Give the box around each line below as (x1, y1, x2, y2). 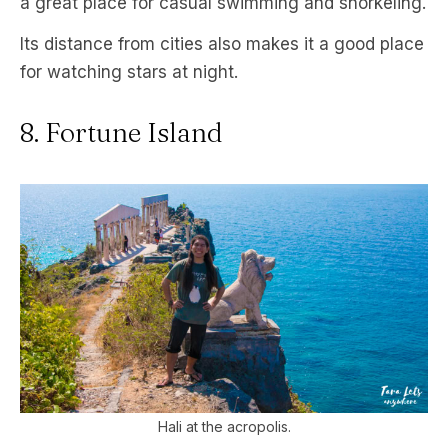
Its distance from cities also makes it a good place (20, 33, 424, 54)
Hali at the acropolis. (157, 418, 291, 435)
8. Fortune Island (20, 115, 223, 149)
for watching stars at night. (20, 61, 238, 82)
